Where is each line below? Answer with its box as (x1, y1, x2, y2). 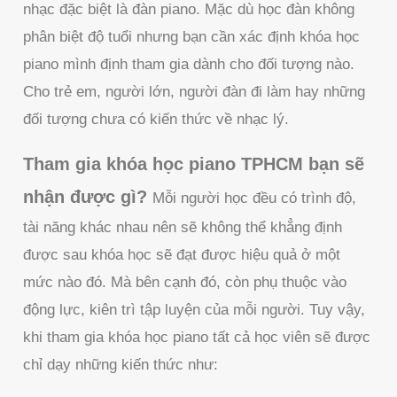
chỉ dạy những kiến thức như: (23, 355, 219, 373)
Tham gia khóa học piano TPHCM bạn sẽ (23, 153, 365, 174)
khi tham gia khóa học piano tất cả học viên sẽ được (23, 328, 371, 346)
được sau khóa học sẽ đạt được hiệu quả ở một (23, 245, 341, 263)
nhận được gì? (23, 186, 153, 206)
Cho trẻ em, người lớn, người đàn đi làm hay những (23, 82, 366, 100)
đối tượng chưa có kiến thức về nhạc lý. (23, 110, 290, 128)
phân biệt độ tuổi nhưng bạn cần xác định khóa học (23, 27, 361, 45)
